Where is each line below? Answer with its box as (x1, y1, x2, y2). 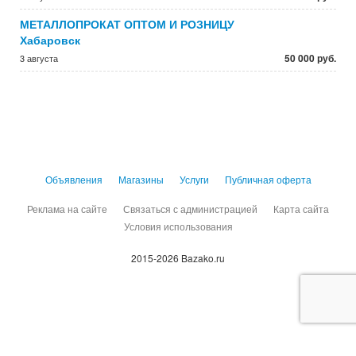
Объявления (44, 172, 103, 186)
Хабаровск (20, 32, 80, 48)
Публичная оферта (224, 172, 311, 186)
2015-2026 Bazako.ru (131, 251, 225, 265)
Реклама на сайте (27, 202, 107, 215)
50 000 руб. (284, 51, 336, 65)
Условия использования (123, 219, 233, 233)
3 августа (20, 52, 58, 64)
